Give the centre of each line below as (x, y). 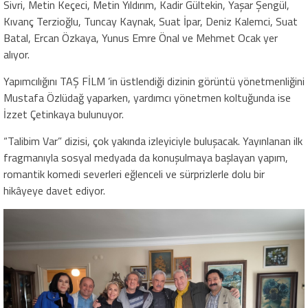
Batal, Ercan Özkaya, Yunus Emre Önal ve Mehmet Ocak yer (141, 38)
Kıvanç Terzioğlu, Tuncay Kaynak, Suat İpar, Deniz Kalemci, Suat (151, 22)
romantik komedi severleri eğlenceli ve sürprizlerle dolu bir (134, 174)
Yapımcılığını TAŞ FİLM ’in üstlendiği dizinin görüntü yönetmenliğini (154, 81)
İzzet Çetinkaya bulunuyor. (64, 114)
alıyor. (16, 55)
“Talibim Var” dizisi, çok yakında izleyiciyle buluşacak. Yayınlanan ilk (153, 141)
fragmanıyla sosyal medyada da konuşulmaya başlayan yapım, (146, 158)
